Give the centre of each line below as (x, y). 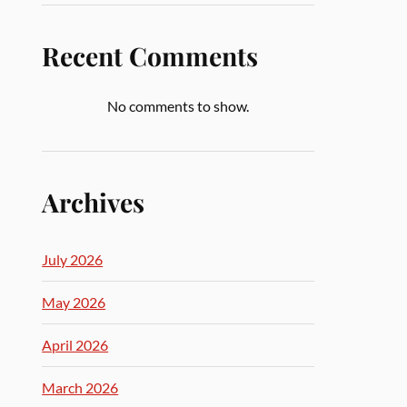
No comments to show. (179, 106)
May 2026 (74, 302)
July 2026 (73, 259)
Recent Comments (150, 55)
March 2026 (80, 387)
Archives (94, 202)
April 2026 (75, 345)
